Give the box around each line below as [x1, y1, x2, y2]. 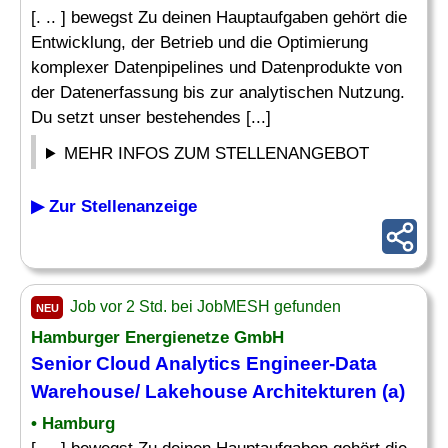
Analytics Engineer [155, 353, 329, 374]
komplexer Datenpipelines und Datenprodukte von [31, 58, 402, 77]
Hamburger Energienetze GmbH [31, 328, 284, 347]
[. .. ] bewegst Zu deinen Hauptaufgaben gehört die [31, 8, 407, 27]
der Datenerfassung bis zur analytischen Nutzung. [31, 83, 405, 102]
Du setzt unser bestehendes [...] [31, 108, 271, 127]
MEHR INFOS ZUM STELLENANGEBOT [64, 144, 370, 163]
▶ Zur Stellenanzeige [31, 197, 197, 216]
